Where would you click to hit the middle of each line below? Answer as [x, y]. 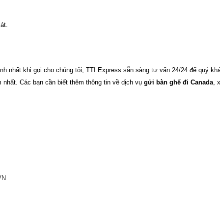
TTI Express [104, 70]
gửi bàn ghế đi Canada [179, 82]
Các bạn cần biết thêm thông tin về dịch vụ [82, 82]
